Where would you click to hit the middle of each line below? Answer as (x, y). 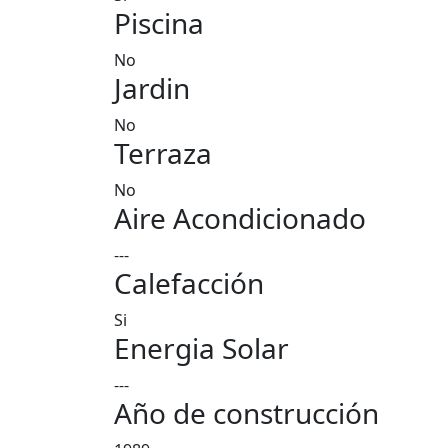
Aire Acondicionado (240, 218)
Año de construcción (246, 413)
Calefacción (189, 283)
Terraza (163, 153)
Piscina (159, 23)
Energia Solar (201, 348)
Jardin (152, 88)
